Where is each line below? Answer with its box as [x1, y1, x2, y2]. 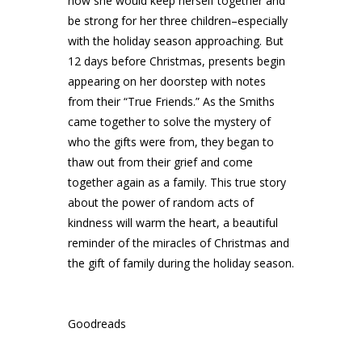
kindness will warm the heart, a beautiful [68, 215, 278, 230]
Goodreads [68, 316, 126, 331]
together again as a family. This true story [68, 175, 286, 190]
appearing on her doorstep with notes [68, 74, 266, 89]
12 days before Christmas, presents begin [68, 53, 285, 69]
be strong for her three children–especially [68, 13, 288, 28]
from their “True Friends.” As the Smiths [68, 94, 275, 109]
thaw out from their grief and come [68, 154, 253, 170]
